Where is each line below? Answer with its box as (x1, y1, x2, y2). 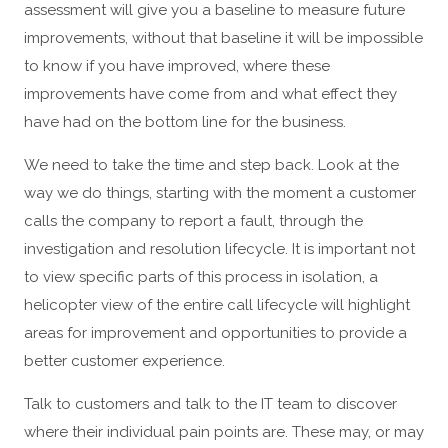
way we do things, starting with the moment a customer (24, 184, 416, 203)
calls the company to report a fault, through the (24, 212, 363, 231)
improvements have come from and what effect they (24, 85, 397, 104)
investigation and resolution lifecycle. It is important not (24, 240, 415, 259)
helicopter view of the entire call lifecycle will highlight (24, 296, 410, 315)
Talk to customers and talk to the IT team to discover (24, 395, 397, 414)
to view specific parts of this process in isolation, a (24, 268, 378, 287)
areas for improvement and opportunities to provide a (24, 324, 407, 343)
